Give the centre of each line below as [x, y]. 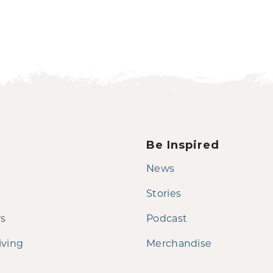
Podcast [167, 218]
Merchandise [179, 243]
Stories [164, 193]
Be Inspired [183, 145]
